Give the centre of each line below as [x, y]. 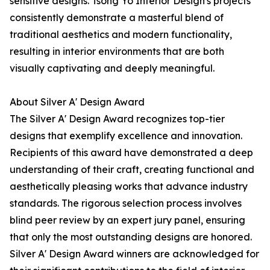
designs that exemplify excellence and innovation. [126, 136]
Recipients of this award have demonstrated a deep [131, 153]
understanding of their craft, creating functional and [132, 170]
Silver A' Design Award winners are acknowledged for [134, 254]
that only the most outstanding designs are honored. [131, 237]
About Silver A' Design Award [77, 102]
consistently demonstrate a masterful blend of [117, 18]
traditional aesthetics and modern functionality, [121, 35]
